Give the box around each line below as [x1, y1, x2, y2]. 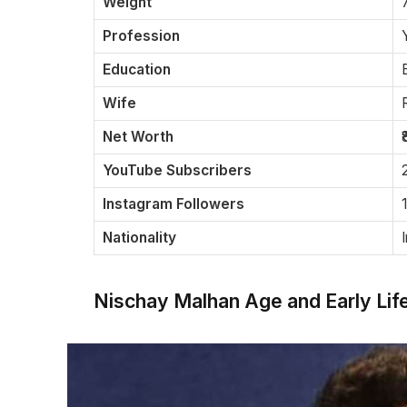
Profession [103, 27, 180, 45]
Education [103, 61, 171, 79]
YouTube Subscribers [103, 162, 252, 180]
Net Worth [103, 128, 174, 146]
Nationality [103, 229, 176, 247]
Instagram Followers [103, 195, 244, 213]
